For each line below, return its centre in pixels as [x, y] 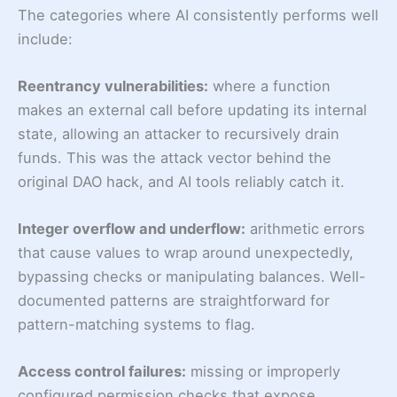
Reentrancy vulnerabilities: [113, 86]
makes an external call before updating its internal [192, 109]
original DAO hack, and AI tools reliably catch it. [181, 181]
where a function [269, 86]
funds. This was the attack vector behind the [175, 157]
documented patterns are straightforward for [174, 301]
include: [45, 39]
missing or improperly [263, 372]
